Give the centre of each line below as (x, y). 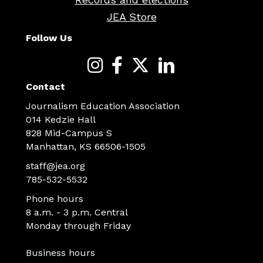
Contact (45, 86)
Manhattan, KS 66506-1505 (86, 146)
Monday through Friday (78, 225)
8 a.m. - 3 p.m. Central (77, 212)
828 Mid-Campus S (69, 133)
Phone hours (55, 198)
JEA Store (131, 16)
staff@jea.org (55, 166)
